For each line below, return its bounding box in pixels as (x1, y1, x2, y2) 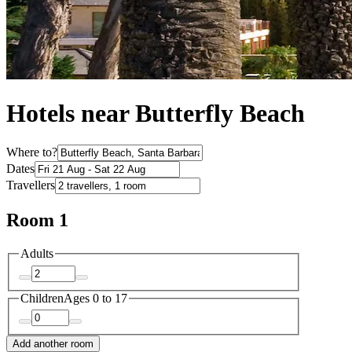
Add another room (13, 338, 93, 350)
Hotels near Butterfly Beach (6, 99, 305, 128)
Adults (20, 247, 53, 261)
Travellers (6, 178, 55, 192)
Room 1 (6, 210, 68, 231)
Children (20, 291, 64, 305)
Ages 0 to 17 (64, 291, 127, 305)
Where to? (6, 145, 57, 159)
